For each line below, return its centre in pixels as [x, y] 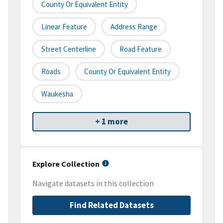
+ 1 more [111, 122]
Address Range [134, 27]
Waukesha [57, 94]
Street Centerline [69, 49]
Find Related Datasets [111, 205]
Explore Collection [66, 164]
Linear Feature [64, 27]
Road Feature [141, 49]
